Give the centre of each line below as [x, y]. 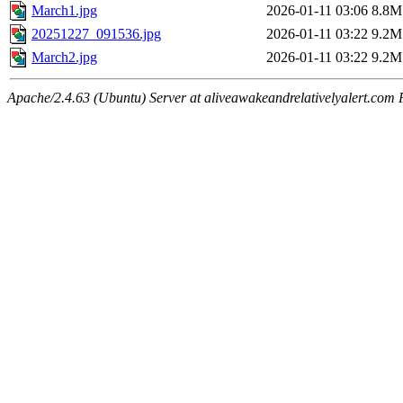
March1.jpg [64, 11]
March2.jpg [64, 58]
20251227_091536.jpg [96, 34]
